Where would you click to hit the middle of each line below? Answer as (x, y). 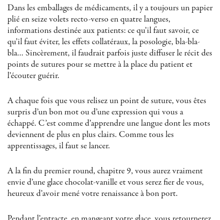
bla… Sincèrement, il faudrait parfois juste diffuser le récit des (110, 53)
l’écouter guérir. (33, 76)
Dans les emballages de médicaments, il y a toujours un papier (110, 8)
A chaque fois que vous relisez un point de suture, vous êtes (107, 101)
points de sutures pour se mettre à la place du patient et (100, 65)
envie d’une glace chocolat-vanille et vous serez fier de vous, (106, 182)
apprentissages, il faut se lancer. (59, 146)
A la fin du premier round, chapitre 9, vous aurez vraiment (105, 171)
